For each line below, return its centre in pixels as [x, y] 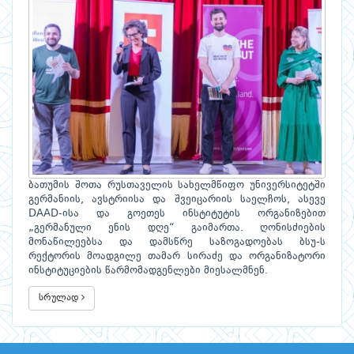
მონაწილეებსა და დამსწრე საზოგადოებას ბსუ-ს [177, 242]
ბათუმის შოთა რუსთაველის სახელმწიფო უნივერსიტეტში [177, 185]
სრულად [60, 298]
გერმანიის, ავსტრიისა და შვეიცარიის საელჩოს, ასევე [177, 199]
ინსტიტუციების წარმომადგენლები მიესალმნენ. [148, 270]
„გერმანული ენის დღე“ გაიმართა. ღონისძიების [177, 228]
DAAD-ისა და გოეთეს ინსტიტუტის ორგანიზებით [177, 213]
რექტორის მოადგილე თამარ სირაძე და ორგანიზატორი [177, 256]
